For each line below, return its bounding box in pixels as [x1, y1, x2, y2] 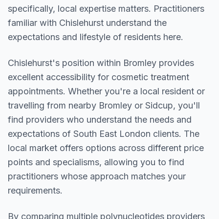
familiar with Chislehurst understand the [8, 18, 167, 28]
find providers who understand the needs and [8, 114, 192, 125]
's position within [52, 58, 123, 68]
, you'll [173, 100, 200, 110]
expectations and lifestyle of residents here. [8, 32, 183, 42]
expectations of [8, 129, 73, 139]
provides [156, 58, 194, 68]
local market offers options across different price [8, 143, 204, 153]
